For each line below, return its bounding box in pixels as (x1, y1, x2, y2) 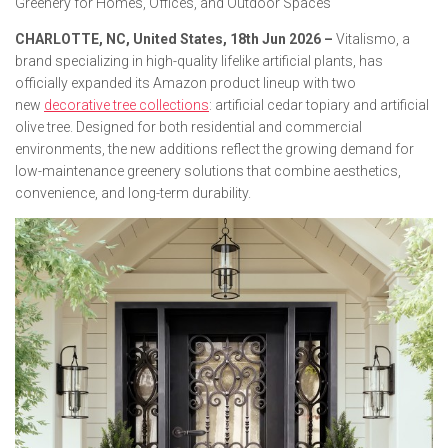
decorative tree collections (44, 97, 209, 113)
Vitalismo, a (336, 31, 410, 47)
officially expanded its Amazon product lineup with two (15, 75, 356, 91)
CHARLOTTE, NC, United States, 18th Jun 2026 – (15, 31, 336, 47)
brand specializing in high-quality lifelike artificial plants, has (15, 53, 383, 69)
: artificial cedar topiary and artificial (209, 97, 429, 113)
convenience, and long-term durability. (15, 185, 251, 201)
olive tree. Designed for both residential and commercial (15, 119, 362, 135)
